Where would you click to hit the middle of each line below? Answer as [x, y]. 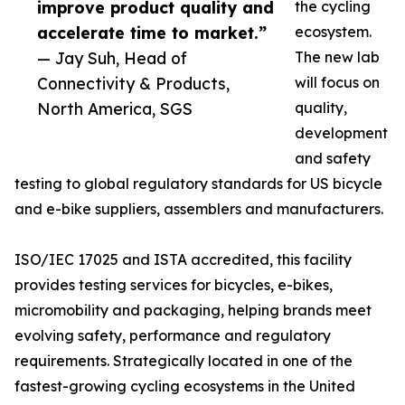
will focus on [337, 83]
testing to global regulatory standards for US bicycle [198, 184]
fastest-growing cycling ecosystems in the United [185, 386]
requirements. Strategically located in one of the [184, 361]
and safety [333, 159]
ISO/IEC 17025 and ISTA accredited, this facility [183, 260]
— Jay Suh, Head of [112, 58]
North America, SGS [115, 109]
